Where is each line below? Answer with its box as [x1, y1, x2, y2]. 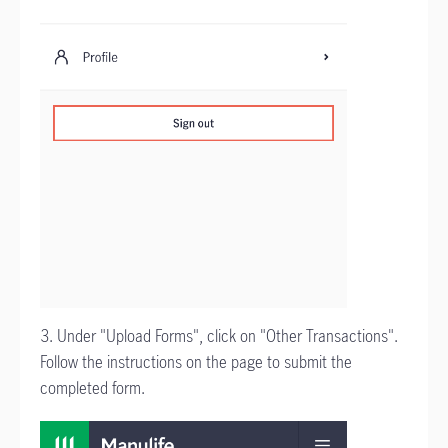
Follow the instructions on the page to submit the [40, 350, 352, 373]
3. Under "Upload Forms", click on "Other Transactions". [40, 324, 398, 347]
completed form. [40, 376, 145, 399]
